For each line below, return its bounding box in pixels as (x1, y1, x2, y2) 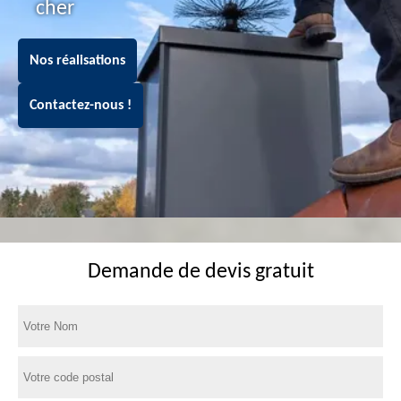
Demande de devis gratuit (87, 261, 314, 283)
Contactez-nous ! (30, 98, 132, 113)
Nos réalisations (30, 54, 125, 68)
